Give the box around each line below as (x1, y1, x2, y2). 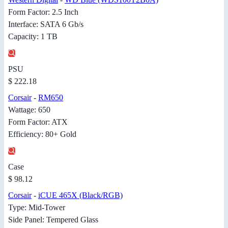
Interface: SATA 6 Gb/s (8, 19, 83, 28)
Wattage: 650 (8, 105, 50, 114)
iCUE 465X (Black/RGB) (38, 190, 123, 199)
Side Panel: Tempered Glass (8, 215, 98, 224)
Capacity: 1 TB (8, 32, 58, 41)
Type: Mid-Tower (8, 203, 65, 212)
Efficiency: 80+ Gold (8, 129, 76, 138)
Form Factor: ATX (8, 117, 68, 126)
